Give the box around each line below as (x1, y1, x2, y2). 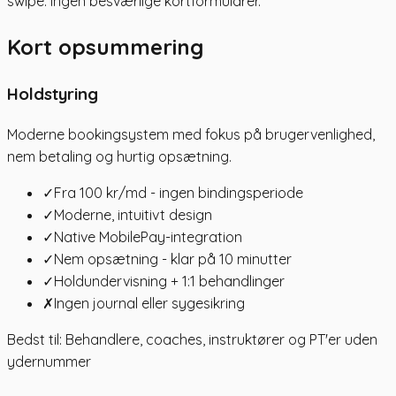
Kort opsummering (7, 34, 203, 61)
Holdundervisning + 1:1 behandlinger (54, 271, 285, 290)
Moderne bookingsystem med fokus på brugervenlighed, (7, 125, 375, 143)
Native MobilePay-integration (54, 227, 242, 246)
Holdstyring (7, 83, 98, 105)
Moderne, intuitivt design (54, 205, 212, 224)
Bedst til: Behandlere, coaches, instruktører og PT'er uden (7, 330, 377, 348)
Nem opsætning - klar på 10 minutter (54, 249, 292, 268)
